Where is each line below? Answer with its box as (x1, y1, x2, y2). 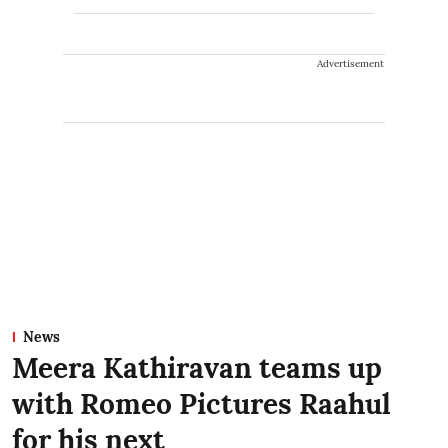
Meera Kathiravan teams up (12, 349, 382, 386)
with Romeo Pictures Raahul (12, 385, 391, 422)
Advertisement (317, 56, 384, 70)
